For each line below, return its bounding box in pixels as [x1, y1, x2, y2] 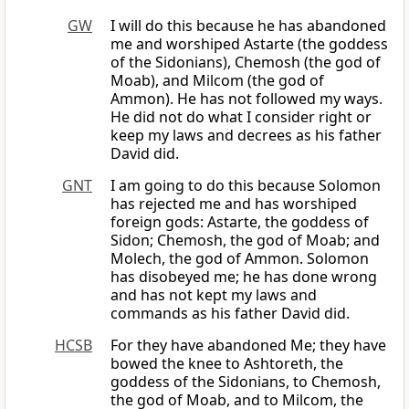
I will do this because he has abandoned [110, 16, 386, 37]
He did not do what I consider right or [110, 107, 372, 128]
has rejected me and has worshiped [110, 194, 357, 215]
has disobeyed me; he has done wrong [110, 267, 377, 288]
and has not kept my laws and [110, 285, 317, 306]
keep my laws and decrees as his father [110, 125, 382, 146]
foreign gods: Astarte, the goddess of [110, 212, 369, 233]
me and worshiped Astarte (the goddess [110, 34, 388, 55]
